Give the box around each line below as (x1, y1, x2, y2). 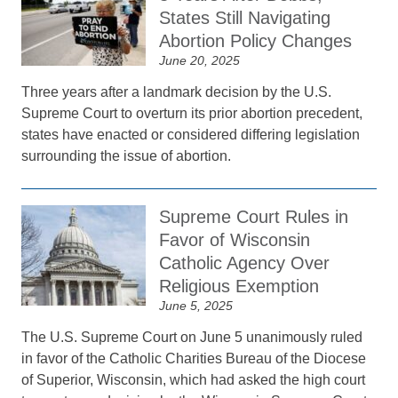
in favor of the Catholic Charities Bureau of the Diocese (21, 351, 367, 366)
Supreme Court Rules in (159, 207, 349, 227)
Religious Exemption (159, 276, 320, 296)
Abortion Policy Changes (159, 31, 353, 51)
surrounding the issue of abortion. (21, 148, 232, 163)
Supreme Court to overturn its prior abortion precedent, (21, 106, 363, 121)
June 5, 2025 (159, 298, 234, 313)
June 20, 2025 (159, 53, 241, 68)
